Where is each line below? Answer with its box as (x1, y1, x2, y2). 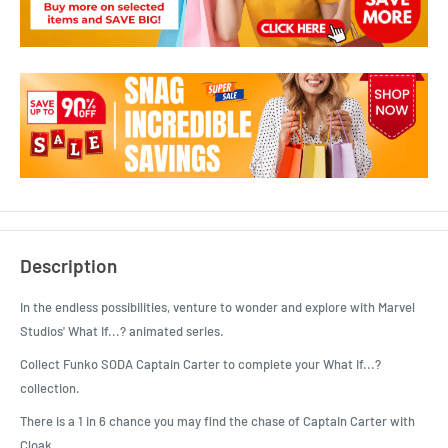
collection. (20, 380, 80, 397)
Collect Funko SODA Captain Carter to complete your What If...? (20, 356, 381, 373)
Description (20, 253, 117, 277)
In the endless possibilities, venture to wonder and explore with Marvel (20, 299, 415, 316)
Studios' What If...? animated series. (20, 323, 224, 340)
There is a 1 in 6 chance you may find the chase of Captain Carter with (20, 413, 415, 430)
